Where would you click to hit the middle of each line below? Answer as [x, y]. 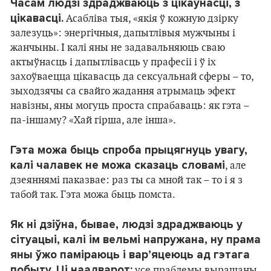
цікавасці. [37, 18]
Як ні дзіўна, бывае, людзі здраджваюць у [126, 224]
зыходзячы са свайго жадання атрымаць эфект [123, 91]
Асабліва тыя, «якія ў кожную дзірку [151, 19]
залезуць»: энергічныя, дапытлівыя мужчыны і [123, 33]
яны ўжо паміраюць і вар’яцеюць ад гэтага [130, 255]
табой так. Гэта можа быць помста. [93, 195]
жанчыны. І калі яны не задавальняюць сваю [118, 48]
